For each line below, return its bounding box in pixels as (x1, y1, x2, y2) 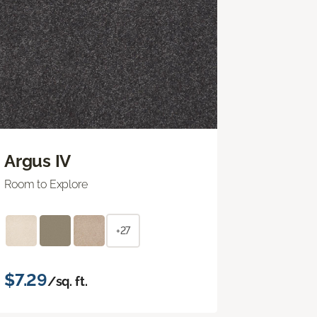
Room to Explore (4, 177, 88, 191)
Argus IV (4, 150, 71, 171)
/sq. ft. (47, 273, 88, 289)
